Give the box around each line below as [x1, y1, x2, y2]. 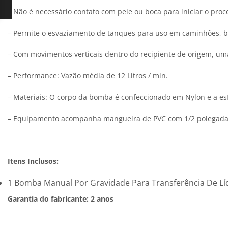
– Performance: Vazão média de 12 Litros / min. [8, 71, 168, 81]
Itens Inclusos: [8, 156, 59, 166]
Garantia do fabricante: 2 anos [8, 194, 113, 204]
